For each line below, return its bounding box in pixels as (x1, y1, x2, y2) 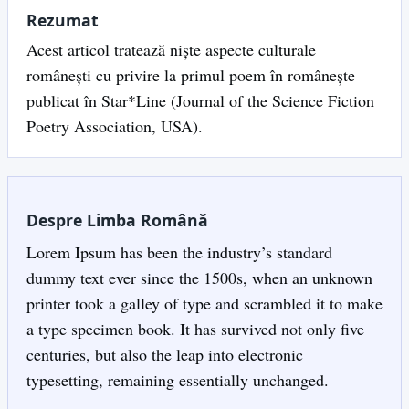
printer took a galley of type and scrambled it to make (26, 292, 383, 315)
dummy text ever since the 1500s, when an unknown (26, 267, 372, 289)
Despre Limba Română (26, 209, 208, 232)
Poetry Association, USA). (26, 114, 203, 137)
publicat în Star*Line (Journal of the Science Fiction (26, 89, 374, 111)
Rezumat (26, 8, 99, 31)
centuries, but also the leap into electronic (26, 343, 303, 366)
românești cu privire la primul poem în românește (26, 63, 355, 86)
